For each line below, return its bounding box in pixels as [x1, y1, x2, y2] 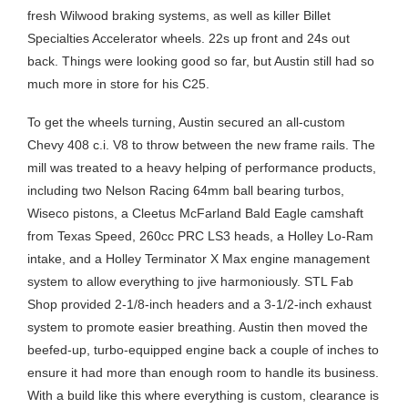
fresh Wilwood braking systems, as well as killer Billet [27, 7, 331, 23]
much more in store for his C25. [27, 76, 213, 91]
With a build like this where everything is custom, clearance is [27, 387, 379, 403]
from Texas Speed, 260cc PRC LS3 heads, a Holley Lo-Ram [27, 228, 373, 243]
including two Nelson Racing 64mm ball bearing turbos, [27, 182, 344, 198]
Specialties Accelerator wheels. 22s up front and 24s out [27, 30, 350, 46]
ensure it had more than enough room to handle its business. [27, 364, 379, 380]
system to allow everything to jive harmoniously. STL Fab [27, 273, 353, 289]
